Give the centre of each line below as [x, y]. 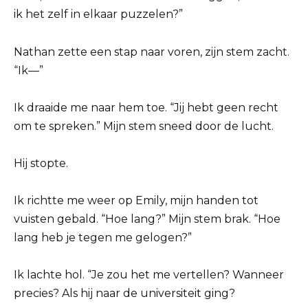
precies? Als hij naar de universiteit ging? [124, 294]
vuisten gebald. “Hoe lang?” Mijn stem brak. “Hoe [147, 219]
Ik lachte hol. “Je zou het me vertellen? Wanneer [149, 275]
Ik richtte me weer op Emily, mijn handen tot [136, 201]
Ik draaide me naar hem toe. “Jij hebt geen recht [146, 107]
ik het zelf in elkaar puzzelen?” [98, 14]
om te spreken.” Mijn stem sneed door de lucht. [144, 126]
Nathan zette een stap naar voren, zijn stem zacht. [152, 52]
